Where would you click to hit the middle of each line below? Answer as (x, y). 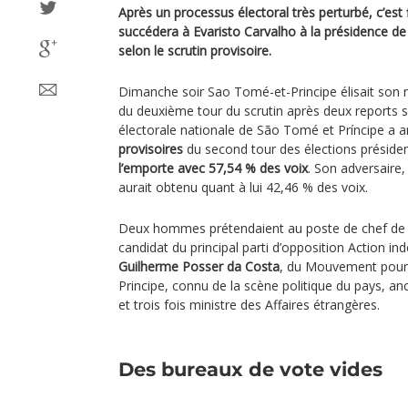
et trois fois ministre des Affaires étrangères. (249, 305)
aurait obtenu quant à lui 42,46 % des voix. (243, 187)
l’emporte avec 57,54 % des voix (213, 168)
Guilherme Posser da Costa (199, 266)
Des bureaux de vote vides (250, 369)
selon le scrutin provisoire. (195, 51)
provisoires (151, 149)
